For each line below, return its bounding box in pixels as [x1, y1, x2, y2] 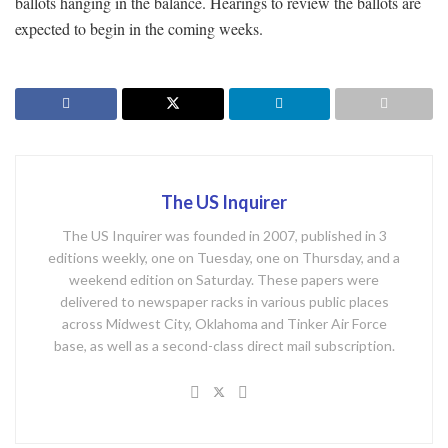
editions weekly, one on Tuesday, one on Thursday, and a [48, 248, 400, 266]
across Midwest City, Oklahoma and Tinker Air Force [61, 314, 387, 332]
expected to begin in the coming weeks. [15, 17, 263, 39]
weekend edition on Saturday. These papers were [69, 270, 379, 288]
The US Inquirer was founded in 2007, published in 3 [61, 226, 387, 244]
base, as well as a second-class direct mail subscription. [53, 336, 395, 354]
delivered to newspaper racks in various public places [59, 292, 389, 310]
